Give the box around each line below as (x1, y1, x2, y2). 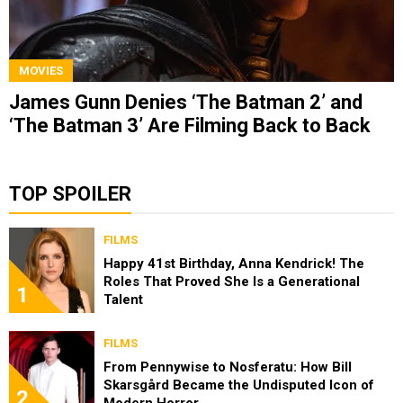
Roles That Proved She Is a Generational (103, 273, 360, 290)
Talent (103, 291, 143, 308)
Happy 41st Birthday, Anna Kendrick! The (103, 255, 364, 272)
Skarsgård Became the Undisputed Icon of (103, 376, 374, 393)
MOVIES (19, 63, 63, 77)
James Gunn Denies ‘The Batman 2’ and (9, 90, 363, 113)
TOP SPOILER (9, 182, 131, 205)
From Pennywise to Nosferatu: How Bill (103, 358, 352, 375)
